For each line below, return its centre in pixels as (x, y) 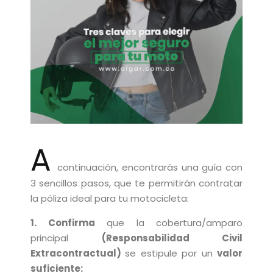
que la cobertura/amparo (168, 223)
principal (66, 238)
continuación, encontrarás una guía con (150, 167)
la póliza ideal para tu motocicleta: (110, 198)
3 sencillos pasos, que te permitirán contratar (136, 183)
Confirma (71, 223)
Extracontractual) (78, 253)
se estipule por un (171, 253)
